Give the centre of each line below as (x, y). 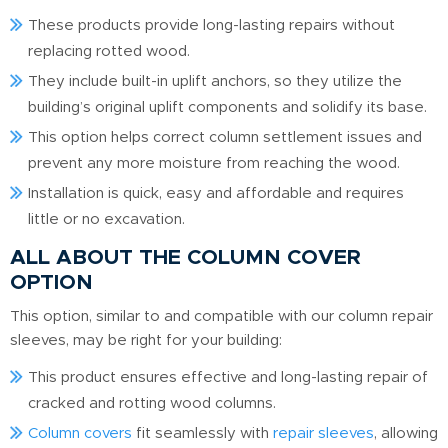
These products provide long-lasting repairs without (211, 26)
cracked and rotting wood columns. (152, 404)
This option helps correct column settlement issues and (225, 138)
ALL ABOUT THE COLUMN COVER (185, 258)
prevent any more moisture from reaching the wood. (214, 164)
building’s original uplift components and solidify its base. (227, 108)
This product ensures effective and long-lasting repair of (228, 378)
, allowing (406, 434)
